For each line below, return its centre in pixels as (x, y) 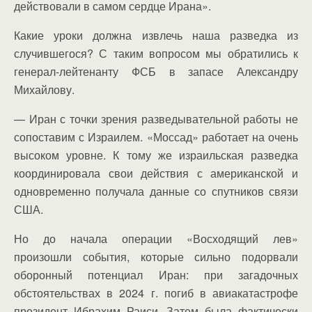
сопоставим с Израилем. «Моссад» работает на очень (156, 136)
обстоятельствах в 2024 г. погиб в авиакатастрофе (156, 292)
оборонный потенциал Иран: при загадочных (156, 274)
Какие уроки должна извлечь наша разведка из (156, 35)
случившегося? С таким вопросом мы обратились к (156, 53)
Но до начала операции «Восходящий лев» (156, 238)
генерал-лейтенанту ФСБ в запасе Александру (156, 71)
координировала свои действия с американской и (156, 173)
